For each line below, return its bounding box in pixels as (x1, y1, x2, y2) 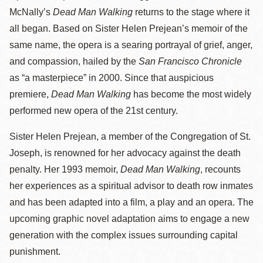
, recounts (200, 164, 241, 174)
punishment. (9, 247, 60, 257)
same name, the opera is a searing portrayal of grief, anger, (9, 40, 252, 50)
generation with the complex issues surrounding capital (9, 230, 238, 240)
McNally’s (9, 7, 53, 17)
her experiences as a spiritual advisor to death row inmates (9, 181, 253, 191)
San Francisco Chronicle (139, 56, 242, 66)
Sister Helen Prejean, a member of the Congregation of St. (9, 131, 251, 141)
